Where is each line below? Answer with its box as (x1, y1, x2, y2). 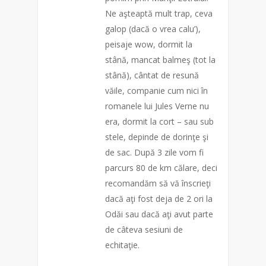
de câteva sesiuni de (105, 224, 183, 235)
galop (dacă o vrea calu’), (105, 23, 201, 34)
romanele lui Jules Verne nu (105, 100, 209, 112)
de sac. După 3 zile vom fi (105, 147, 204, 158)
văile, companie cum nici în (105, 85, 208, 96)
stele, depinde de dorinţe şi (105, 131, 208, 142)
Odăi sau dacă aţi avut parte (105, 208, 213, 220)
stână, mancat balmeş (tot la (105, 54, 216, 65)
